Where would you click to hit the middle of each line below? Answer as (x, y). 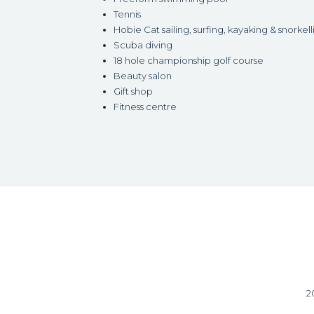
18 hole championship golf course (189, 60)
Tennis (127, 14)
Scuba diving (143, 45)
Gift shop (133, 91)
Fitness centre (145, 106)
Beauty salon (143, 75)
